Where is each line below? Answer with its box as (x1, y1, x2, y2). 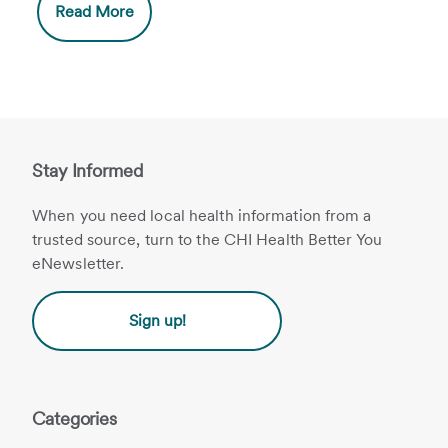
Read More (55, 2, 135, 21)
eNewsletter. (32, 254, 125, 273)
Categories (32, 408, 117, 429)
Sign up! (128, 311, 186, 330)
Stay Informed (32, 160, 143, 181)
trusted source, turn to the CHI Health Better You (32, 230, 382, 249)
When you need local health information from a (32, 206, 372, 225)
